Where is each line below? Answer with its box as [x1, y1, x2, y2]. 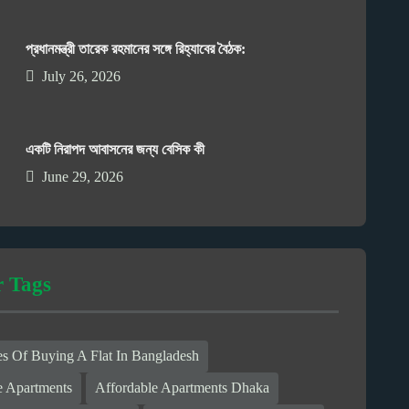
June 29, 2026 [42, 168, 124, 184]
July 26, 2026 [42, 68, 121, 84]
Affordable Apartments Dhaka [95, 380, 270, 396]
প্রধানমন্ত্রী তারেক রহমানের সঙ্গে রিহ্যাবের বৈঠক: [26, 40, 246, 57]
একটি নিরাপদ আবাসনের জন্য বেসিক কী [26, 141, 205, 157]
